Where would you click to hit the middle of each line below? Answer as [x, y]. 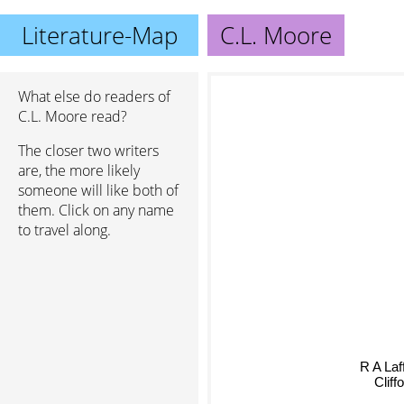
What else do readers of [94, 96]
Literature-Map [99, 35]
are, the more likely [79, 170]
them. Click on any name [96, 210]
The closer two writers [88, 151]
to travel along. [64, 230]
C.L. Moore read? [73, 116]
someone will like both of [98, 190]
